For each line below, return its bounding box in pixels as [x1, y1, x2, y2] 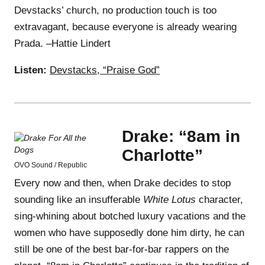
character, [196, 193, 243, 205]
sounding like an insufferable [14, 193, 143, 205]
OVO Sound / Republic [14, 160, 87, 169]
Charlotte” [122, 146, 203, 164]
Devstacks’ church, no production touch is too [14, 4, 216, 16]
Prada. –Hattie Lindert [14, 37, 111, 49]
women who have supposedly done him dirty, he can [14, 227, 244, 238]
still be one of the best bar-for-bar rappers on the [14, 243, 229, 255]
